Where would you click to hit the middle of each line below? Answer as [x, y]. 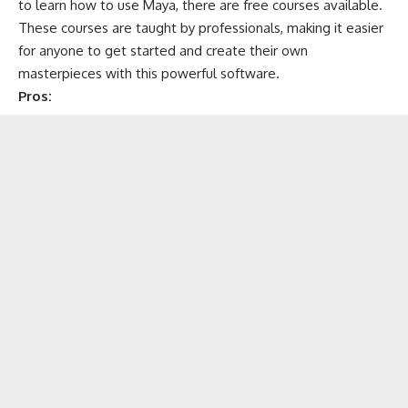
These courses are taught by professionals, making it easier [201, 27]
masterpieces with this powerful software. [149, 73]
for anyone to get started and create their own [163, 50]
